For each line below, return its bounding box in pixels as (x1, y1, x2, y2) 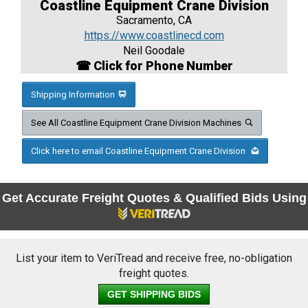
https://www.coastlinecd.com (84, 29, 224, 43)
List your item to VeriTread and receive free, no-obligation (16, 252, 292, 265)
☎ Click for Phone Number (75, 58, 233, 74)
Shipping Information (31, 89, 115, 100)
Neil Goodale (123, 44, 185, 58)
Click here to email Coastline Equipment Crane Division (31, 146, 247, 157)
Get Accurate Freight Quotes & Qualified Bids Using (1, 191, 307, 206)
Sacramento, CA (116, 14, 192, 27)
